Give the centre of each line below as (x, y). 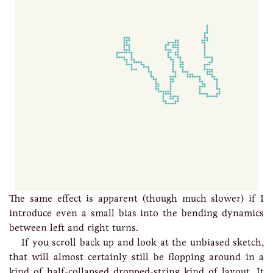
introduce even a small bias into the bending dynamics (136, 213)
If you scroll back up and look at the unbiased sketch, (143, 242)
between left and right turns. (74, 228)
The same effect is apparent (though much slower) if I (136, 198)
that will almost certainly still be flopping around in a (136, 257)
